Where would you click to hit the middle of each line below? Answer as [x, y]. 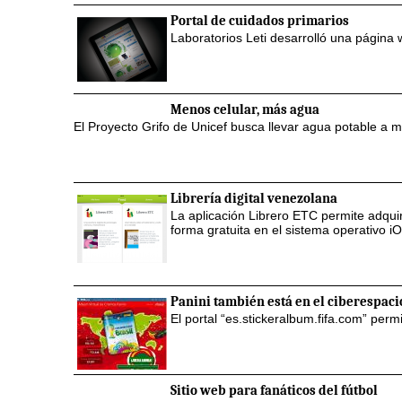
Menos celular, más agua [245, 109]
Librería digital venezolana [254, 198]
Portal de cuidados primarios [260, 20]
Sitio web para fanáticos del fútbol [274, 390]
